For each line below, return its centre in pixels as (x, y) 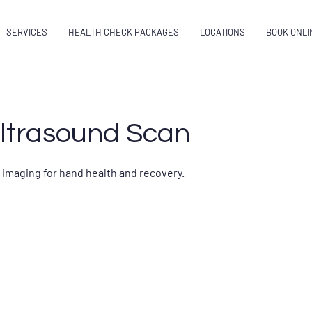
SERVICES (26, 32)
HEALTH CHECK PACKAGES (123, 32)
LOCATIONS (222, 32)
